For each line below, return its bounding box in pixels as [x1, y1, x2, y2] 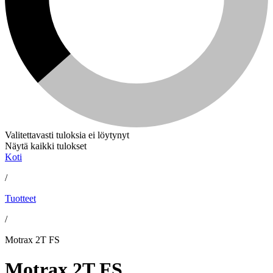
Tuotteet [5, 193, 36, 204]
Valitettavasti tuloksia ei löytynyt [5, 130, 129, 140]
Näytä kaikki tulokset [5, 141, 87, 151]
